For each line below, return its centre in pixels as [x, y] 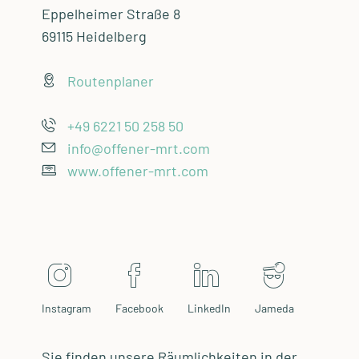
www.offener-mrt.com [137, 171]
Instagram [66, 309]
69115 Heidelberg [94, 36]
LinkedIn [209, 309]
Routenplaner [110, 81]
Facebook [139, 309]
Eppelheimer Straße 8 [111, 14]
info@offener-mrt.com [138, 149]
